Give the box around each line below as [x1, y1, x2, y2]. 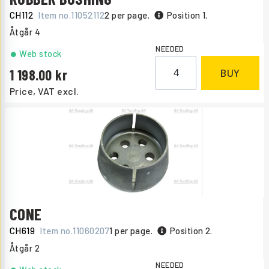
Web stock [19, 49, 62, 59]
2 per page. [104, 10, 150, 21]
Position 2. [169, 225, 213, 237]
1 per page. [109, 225, 153, 237]
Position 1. [166, 10, 208, 21]
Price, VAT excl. [10, 85, 79, 97]
